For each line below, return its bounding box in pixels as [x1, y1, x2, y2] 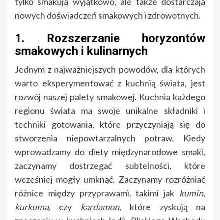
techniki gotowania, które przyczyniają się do [15, 119, 205, 130]
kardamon [80, 201, 119, 213]
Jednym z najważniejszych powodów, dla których [15, 64, 205, 75]
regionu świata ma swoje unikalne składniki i [15, 105, 205, 116]
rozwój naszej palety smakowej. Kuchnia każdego [15, 91, 205, 103]
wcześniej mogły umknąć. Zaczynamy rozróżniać [15, 174, 205, 185]
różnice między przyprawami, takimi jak [15, 188, 179, 199]
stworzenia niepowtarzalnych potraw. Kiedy [15, 133, 205, 144]
